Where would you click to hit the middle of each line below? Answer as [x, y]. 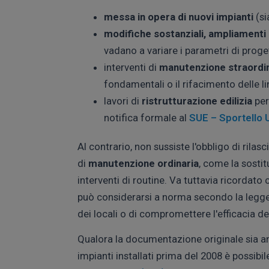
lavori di [123, 101]
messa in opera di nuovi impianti [179, 17]
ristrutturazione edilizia [197, 101]
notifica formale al [147, 117]
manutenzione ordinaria [144, 163]
